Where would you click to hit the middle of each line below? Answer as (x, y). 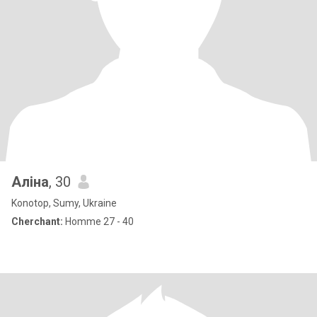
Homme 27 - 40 (98, 221)
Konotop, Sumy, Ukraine (64, 203)
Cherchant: (37, 221)
